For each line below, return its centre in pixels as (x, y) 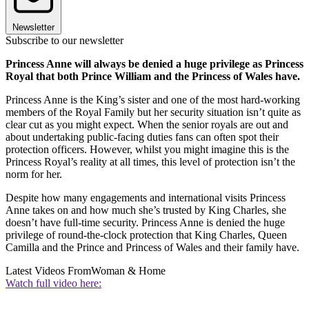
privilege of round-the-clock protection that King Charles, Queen (146, 235)
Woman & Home (128, 271)
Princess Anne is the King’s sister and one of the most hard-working (153, 100)
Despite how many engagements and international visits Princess (146, 198)
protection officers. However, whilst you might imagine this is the (147, 150)
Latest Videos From (48, 271)
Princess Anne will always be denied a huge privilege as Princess (154, 64)
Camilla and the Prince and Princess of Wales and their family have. (152, 248)
